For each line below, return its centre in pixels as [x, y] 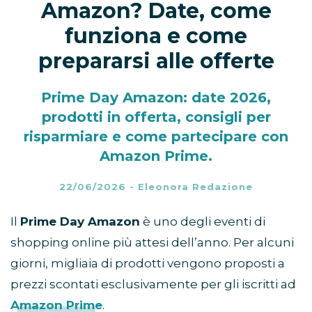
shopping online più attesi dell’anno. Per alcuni [152, 243]
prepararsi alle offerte [156, 61]
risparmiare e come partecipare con [156, 137]
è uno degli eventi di [203, 222]
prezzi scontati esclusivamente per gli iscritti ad [153, 284]
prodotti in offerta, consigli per [156, 117]
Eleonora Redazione [195, 187]
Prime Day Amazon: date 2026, [156, 98]
